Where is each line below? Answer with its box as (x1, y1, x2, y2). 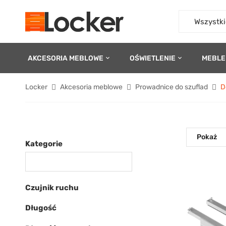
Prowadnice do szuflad (135, 83, 208, 91)
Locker (25, 83, 47, 91)
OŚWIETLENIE (130, 53, 176, 63)
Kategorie (25, 139, 63, 148)
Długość (25, 203, 56, 212)
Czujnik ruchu (25, 183, 79, 192)
